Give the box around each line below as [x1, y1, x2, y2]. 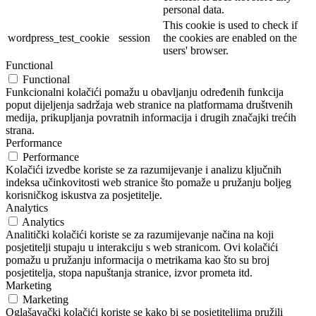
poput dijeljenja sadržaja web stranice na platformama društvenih [6, 99, 293, 111]
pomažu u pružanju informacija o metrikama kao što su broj [6, 254, 269, 267]
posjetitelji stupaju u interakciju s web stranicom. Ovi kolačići [6, 241, 278, 254]
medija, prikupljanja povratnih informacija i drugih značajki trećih [6, 111, 296, 124]
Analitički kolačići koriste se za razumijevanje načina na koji [6, 229, 274, 241]
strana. [6, 124, 35, 137]
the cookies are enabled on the [163, 32, 297, 44]
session [119, 32, 150, 44]
